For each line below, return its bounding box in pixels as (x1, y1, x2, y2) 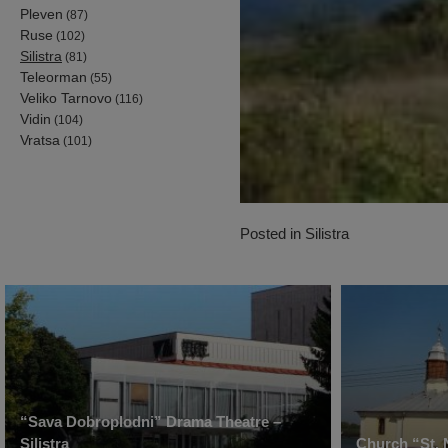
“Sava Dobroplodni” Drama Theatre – (20, 412, 281, 430)
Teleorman (20, 68, 87, 85)
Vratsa (20, 131, 60, 148)
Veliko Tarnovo (20, 89, 112, 106)
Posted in (240, 224, 305, 242)
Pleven (20, 5, 63, 22)
